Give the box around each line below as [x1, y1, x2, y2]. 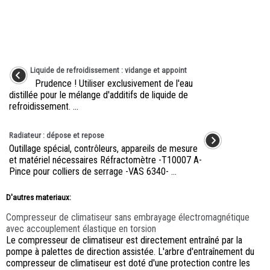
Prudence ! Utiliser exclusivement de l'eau [30, 78, 193, 90]
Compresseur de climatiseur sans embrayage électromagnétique [6, 212, 250, 224]
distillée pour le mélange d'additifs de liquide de [9, 89, 188, 101]
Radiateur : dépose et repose [9, 131, 104, 140]
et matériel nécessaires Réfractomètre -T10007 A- [9, 154, 202, 166]
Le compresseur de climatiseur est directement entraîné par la [6, 234, 242, 246]
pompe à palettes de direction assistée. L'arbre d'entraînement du [6, 246, 254, 258]
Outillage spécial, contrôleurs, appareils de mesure [9, 143, 198, 155]
